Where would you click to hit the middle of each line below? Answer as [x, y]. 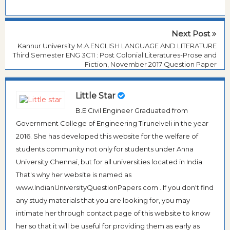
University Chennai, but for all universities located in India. [110, 162]
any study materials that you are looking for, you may [103, 200]
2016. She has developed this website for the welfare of [107, 136]
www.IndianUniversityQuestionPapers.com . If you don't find [115, 188]
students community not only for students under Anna [105, 149]
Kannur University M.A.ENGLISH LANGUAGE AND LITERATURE [117, 45]
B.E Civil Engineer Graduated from [132, 111]
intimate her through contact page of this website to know [113, 213]
